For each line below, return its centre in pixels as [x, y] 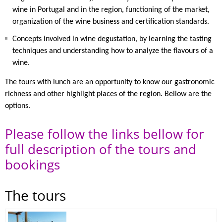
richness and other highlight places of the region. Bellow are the [108, 94]
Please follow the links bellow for [105, 134]
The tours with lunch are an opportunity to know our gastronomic [110, 82]
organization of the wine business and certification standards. [111, 22]
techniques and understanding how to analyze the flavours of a [113, 51]
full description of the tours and [101, 149]
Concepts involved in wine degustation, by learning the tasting [112, 39]
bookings [32, 164]
